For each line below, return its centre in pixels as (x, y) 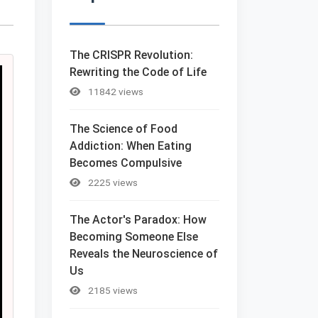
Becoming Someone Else (134, 236)
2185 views (112, 290)
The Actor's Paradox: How (138, 219)
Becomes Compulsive (126, 163)
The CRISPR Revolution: (131, 55)
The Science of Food (124, 128)
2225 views (112, 182)
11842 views (115, 91)
